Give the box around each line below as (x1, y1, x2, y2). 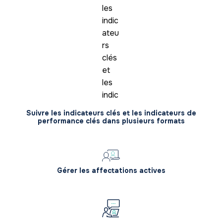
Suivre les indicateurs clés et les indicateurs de (26, 109, 196, 118)
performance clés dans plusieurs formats (37, 116, 185, 126)
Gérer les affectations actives (56, 166, 166, 175)
